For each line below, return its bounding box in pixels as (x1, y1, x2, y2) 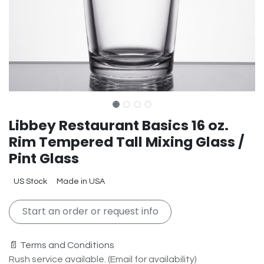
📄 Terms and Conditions (9, 240, 114, 250)
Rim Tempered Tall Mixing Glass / (9, 132, 245, 152)
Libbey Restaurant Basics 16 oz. (9, 115, 229, 136)
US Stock (14, 177, 47, 186)
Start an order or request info (22, 204, 159, 219)
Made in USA (57, 177, 105, 186)
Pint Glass (9, 148, 79, 169)
